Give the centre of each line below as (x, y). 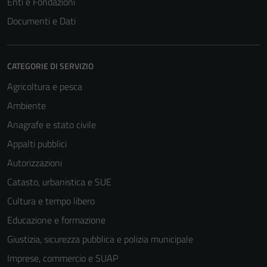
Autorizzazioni (35, 163)
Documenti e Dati (41, 21)
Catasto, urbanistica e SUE (59, 182)
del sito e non (175, 248)
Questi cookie (176, 191)
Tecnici (165, 176)
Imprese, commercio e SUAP (63, 258)
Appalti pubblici (37, 144)
